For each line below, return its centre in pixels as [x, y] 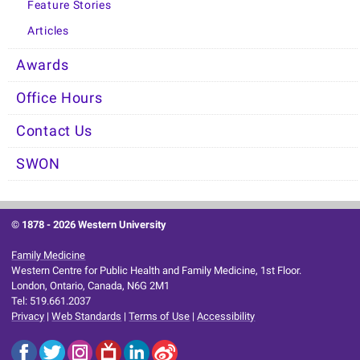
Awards [43, 65]
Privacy [28, 317]
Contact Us [54, 131]
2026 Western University [110, 225]
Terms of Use [160, 317]
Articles [48, 31]
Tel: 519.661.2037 [51, 301]
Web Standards [87, 317]
